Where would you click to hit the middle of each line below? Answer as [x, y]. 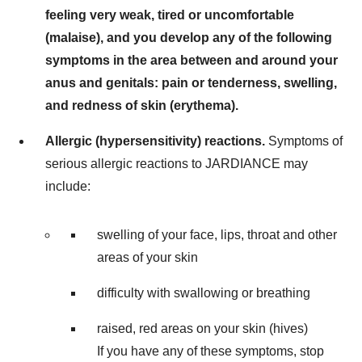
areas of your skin [147, 257]
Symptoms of [305, 141]
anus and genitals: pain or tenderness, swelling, [191, 82]
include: [68, 186]
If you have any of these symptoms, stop [210, 351]
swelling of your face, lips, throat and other [217, 234]
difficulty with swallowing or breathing [204, 293]
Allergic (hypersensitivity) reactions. [157, 141]
